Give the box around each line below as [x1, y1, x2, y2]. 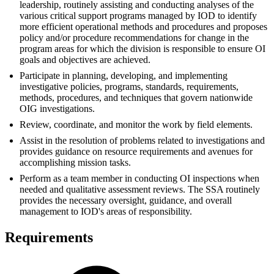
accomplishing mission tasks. [20, 157, 131, 168]
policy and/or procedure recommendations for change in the [20, 32, 249, 43]
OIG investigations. [20, 103, 95, 114]
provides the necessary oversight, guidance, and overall [20, 195, 232, 206]
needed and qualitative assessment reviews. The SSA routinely [20, 184, 260, 195]
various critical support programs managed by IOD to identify [20, 10, 257, 21]
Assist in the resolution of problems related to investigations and [20, 135, 265, 146]
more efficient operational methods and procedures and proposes [20, 21, 267, 32]
